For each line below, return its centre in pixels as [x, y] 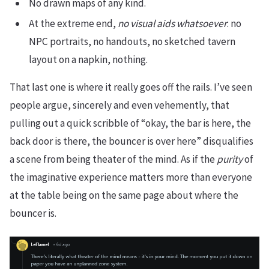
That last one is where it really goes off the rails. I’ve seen [131, 87]
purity [230, 159]
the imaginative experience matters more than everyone [131, 177]
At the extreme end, [73, 23]
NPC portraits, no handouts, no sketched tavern [132, 41]
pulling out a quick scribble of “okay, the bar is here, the [130, 123]
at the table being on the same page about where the [124, 195]
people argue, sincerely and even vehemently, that [119, 105]
